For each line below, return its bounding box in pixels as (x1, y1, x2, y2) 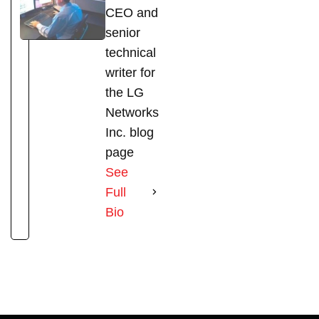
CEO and (105, 5, 158, 20)
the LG (105, 85, 144, 100)
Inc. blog (105, 125, 154, 140)
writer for (105, 65, 155, 80)
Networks (105, 105, 159, 120)
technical (105, 45, 156, 60)
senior (105, 25, 140, 40)
